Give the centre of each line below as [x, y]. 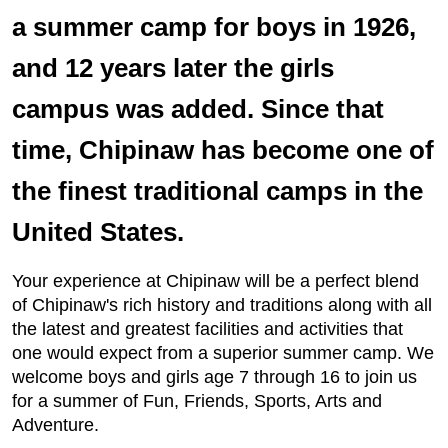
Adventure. [55, 425]
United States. [101, 232]
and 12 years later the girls [173, 68]
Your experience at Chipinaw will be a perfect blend [215, 281]
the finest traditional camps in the [217, 191]
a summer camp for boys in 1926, [214, 27]
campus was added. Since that [198, 109]
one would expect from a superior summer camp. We [223, 353]
